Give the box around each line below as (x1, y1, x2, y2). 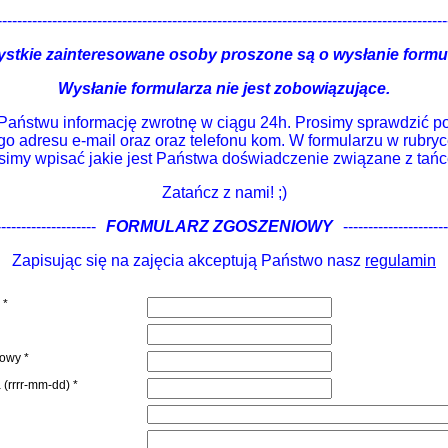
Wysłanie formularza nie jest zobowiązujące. (58, 80, 390, 97)
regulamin (365, 252, 436, 269)
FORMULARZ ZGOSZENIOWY (105, 218, 333, 235)
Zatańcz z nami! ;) (161, 184, 287, 201)
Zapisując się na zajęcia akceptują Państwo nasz (12, 252, 365, 269)
